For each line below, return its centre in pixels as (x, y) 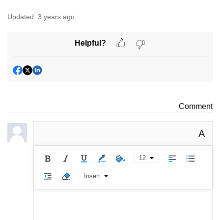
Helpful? (90, 43)
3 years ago (56, 16)
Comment (196, 106)
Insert (92, 176)
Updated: (22, 16)
